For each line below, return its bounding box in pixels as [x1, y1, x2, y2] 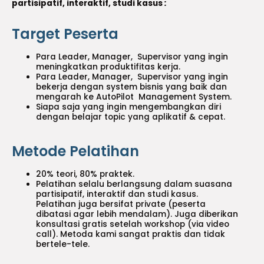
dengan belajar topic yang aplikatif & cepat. [36, 111, 228, 123]
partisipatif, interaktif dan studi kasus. [36, 189, 199, 200]
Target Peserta [12, 24, 118, 44]
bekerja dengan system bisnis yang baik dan [36, 81, 227, 93]
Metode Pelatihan [12, 141, 139, 161]
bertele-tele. [36, 239, 93, 250]
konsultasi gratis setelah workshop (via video [36, 219, 230, 230]
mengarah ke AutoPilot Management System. [36, 91, 235, 103]
